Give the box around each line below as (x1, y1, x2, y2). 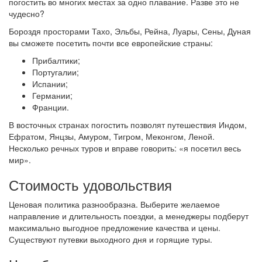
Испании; (32, 78, 68, 89)
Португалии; (32, 66, 79, 78)
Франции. (32, 101, 69, 113)
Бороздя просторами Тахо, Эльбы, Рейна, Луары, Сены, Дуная (9, 25, 251, 37)
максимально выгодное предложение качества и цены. (9, 222, 220, 233)
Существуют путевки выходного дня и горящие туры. (9, 233, 212, 245)
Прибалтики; (32, 54, 80, 66)
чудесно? (9, 8, 44, 19)
